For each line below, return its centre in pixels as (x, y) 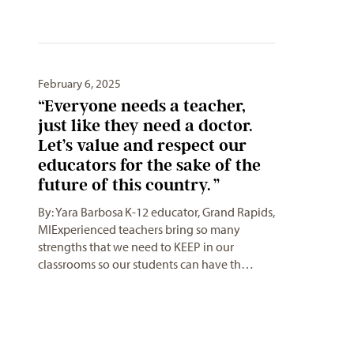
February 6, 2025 (79, 84)
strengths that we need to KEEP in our (136, 247)
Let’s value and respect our (142, 145)
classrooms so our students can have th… (146, 264)
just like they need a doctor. (145, 126)
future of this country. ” (129, 185)
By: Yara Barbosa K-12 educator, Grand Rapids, (156, 212)
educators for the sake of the (149, 165)
